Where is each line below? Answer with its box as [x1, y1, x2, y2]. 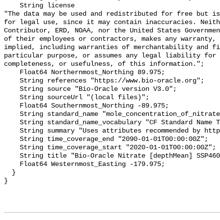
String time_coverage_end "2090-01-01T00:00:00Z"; [4, 136, 20, 143]
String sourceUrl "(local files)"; [4, 94, 20, 102]
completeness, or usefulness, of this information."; [4, 60, 204, 68]
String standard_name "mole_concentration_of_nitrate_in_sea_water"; [4, 110, 20, 118]
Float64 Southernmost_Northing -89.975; [4, 102, 20, 110]
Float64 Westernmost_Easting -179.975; [4, 161, 20, 168]
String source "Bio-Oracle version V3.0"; [4, 85, 20, 93]
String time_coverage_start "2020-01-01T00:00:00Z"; [4, 144, 20, 152]
